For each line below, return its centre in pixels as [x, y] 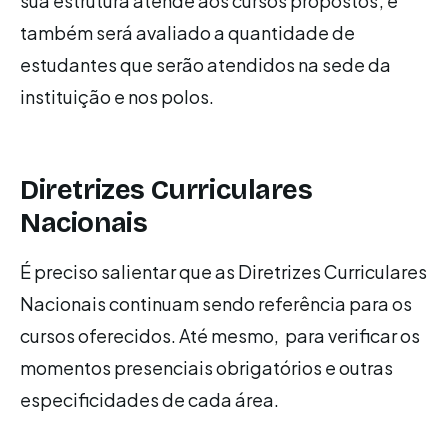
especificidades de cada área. [149, 399]
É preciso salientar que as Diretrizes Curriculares [223, 271]
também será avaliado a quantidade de [187, 32]
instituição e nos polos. [117, 96]
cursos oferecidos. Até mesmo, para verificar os [220, 335]
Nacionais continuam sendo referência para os [216, 303]
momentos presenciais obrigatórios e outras [206, 367]
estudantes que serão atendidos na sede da [205, 64]
